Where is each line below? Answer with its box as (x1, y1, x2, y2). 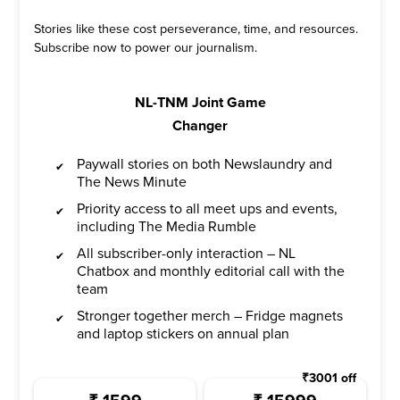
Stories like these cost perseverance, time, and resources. (34, 21, 359, 37)
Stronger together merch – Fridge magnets (77, 307, 344, 325)
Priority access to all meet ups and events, (77, 200, 338, 218)
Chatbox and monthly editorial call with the (77, 262, 346, 280)
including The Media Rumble (77, 218, 257, 236)
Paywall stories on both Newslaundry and (77, 155, 333, 173)
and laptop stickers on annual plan (77, 325, 290, 343)
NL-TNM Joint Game (134, 94, 266, 112)
